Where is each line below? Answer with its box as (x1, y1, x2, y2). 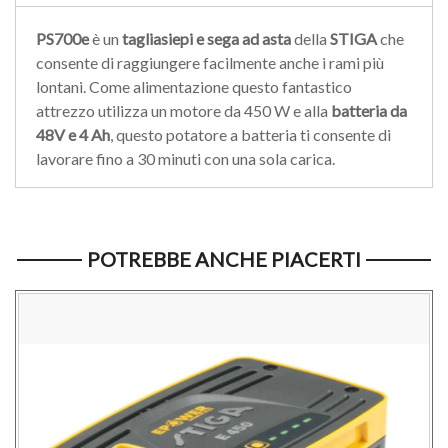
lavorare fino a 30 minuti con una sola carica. (36, 149, 338, 169)
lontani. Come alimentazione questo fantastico (36, 77, 352, 97)
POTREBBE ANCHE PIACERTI (87, 247, 361, 272)
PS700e (36, 29, 89, 49)
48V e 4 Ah (36, 125, 110, 145)
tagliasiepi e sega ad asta (119, 29, 291, 49)
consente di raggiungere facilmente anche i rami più (36, 53, 384, 73)
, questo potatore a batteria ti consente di (110, 125, 391, 145)
